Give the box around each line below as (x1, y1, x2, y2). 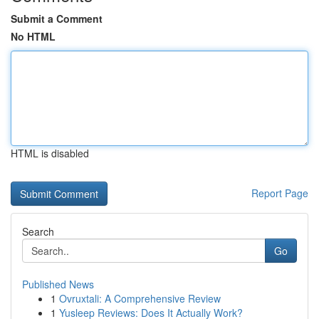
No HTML (11, 29, 56, 43)
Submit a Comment (11, 11, 103, 26)
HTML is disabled (11, 146, 89, 160)
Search (22, 224, 54, 239)
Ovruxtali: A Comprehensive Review (59, 291, 221, 305)
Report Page (251, 186, 308, 200)
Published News (22, 277, 94, 291)
